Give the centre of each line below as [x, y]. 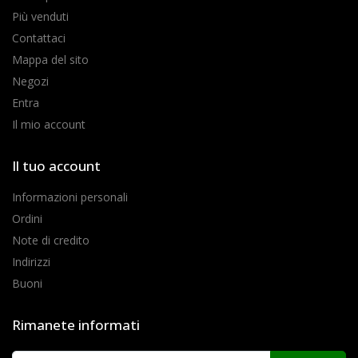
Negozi [30, 81]
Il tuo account [56, 165]
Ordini [27, 218]
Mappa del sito [50, 59]
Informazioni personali [70, 197]
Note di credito [51, 240]
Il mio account [49, 124]
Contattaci [39, 38]
